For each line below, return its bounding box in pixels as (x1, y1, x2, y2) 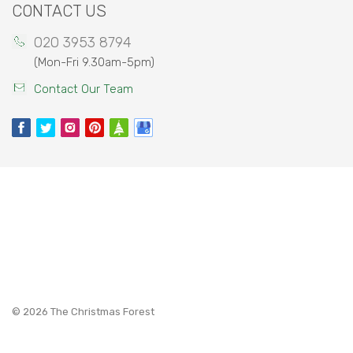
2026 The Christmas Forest (23, 305, 154, 318)
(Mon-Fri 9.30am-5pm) (34, 54, 154, 69)
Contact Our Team (34, 81, 133, 96)
